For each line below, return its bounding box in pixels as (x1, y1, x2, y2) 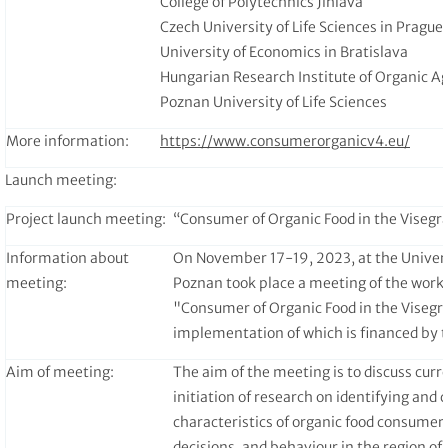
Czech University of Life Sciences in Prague (160, 17, 443, 36)
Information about (6, 248, 129, 267)
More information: (6, 131, 129, 150)
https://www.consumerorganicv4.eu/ (160, 131, 410, 150)
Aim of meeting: (6, 362, 114, 381)
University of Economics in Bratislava (160, 42, 408, 61)
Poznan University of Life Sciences (160, 92, 387, 111)
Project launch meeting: (6, 209, 166, 228)
